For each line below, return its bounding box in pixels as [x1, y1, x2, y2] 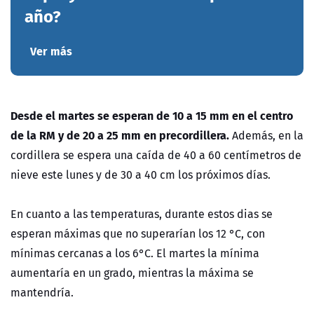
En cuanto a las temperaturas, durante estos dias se [11, 205, 273, 222]
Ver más [29, 41, 73, 60]
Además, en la [229, 126, 303, 144]
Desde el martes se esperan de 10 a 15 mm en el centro [11, 106, 293, 124]
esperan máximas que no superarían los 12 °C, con [11, 224, 265, 242]
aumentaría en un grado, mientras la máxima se [11, 264, 254, 281]
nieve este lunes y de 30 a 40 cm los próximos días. [11, 165, 271, 183]
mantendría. [11, 283, 74, 301]
